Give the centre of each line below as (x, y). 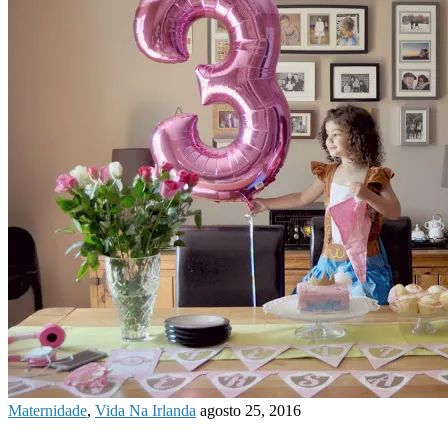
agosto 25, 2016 (250, 411)
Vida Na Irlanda (145, 411)
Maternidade (47, 411)
